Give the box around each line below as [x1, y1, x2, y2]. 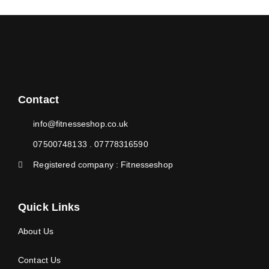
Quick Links [18, 201, 80, 214]
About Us [18, 226, 54, 237]
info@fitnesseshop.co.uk [33, 119, 128, 129]
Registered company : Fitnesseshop [33, 160, 173, 170]
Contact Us [18, 255, 61, 265]
